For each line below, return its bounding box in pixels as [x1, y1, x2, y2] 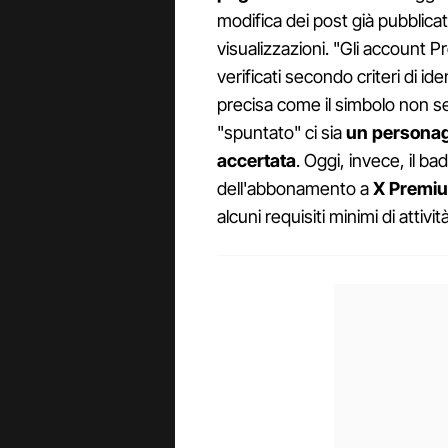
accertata [217, 150, 296, 172]
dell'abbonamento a [217, 178, 373, 200]
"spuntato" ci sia [217, 122, 342, 144]
